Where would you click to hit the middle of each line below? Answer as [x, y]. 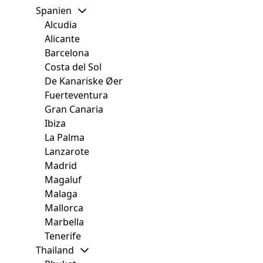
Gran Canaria [74, 109]
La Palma [65, 138]
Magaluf [63, 180]
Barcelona [67, 53]
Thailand [55, 250]
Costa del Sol [73, 67]
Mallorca [64, 208]
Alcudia [61, 25]
